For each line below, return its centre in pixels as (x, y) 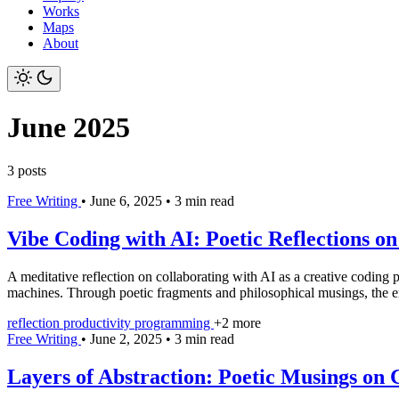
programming (174, 323)
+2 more (237, 323)
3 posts (27, 171)
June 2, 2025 (128, 339)
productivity (99, 323)
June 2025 (69, 127)
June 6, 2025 (128, 201)
